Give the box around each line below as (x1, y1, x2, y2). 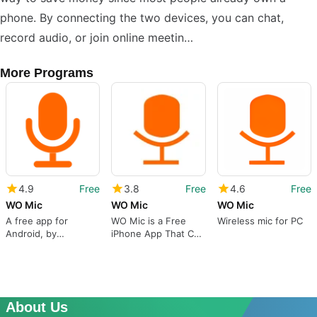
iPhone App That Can (111, 228, 205, 240)
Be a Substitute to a (111, 241, 200, 253)
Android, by (6, 228, 57, 240)
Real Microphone (111, 253, 186, 265)
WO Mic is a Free (111, 215, 187, 227)
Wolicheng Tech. (6, 241, 78, 253)
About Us (6, 299, 68, 315)
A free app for (6, 215, 68, 227)
